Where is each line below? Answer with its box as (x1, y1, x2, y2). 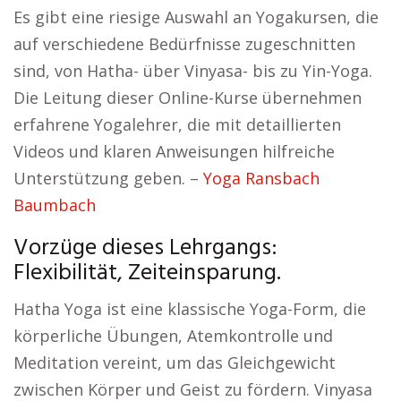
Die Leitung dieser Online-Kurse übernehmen (13, 87, 362, 108)
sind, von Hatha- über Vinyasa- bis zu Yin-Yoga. (13, 60, 372, 81)
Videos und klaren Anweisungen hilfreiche (13, 141, 335, 162)
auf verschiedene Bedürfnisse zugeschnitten (13, 33, 355, 55)
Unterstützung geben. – (13, 167, 203, 189)
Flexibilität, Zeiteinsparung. (13, 255, 281, 292)
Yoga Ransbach (203, 167, 320, 189)
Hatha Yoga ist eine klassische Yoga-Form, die (13, 298, 366, 320)
